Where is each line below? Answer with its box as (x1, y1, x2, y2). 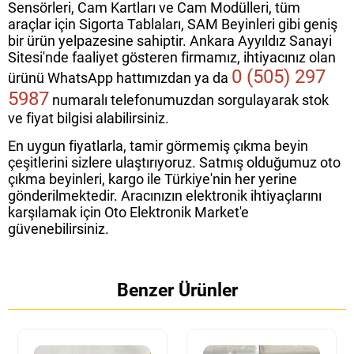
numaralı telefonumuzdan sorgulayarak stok (49, 92, 329, 109)
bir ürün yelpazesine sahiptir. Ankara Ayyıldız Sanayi (8, 32, 332, 50)
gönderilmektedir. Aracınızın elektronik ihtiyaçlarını (8, 187, 322, 205)
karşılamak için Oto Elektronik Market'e (8, 204, 249, 221)
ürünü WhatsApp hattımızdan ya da (8, 70, 232, 87)
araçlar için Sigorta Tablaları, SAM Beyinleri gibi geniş (8, 16, 337, 33)
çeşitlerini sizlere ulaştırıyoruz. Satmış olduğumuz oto (8, 154, 341, 171)
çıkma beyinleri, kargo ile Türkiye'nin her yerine (8, 171, 297, 188)
